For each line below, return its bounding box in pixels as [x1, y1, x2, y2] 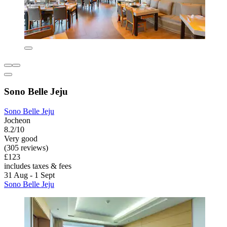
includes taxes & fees [4, 161, 71, 170]
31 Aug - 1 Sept [4, 170, 55, 179]
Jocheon [4, 116, 30, 125]
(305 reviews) [4, 143, 48, 152]
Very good [4, 134, 37, 143]
